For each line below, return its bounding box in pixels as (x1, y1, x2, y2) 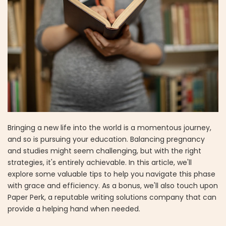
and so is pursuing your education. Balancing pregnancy (8, 134, 205, 145)
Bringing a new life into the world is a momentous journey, (8, 123, 211, 133)
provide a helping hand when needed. (8, 204, 140, 214)
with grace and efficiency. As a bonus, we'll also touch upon (8, 181, 218, 191)
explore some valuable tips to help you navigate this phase (8, 169, 215, 180)
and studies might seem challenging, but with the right (8, 146, 201, 156)
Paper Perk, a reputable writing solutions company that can (8, 192, 216, 203)
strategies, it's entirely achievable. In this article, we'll (8, 157, 192, 168)
